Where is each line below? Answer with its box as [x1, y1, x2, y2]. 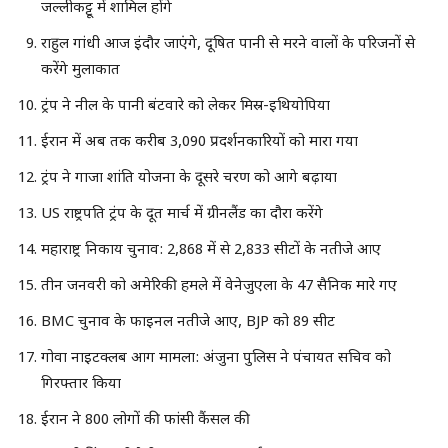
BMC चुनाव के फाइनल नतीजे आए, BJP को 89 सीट [41, 312, 335, 332]
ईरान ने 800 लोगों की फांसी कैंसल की [41, 410, 250, 430]
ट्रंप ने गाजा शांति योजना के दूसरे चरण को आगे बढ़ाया [41, 168, 337, 188]
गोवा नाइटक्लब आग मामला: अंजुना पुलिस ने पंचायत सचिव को [41, 348, 391, 368]
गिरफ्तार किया [41, 374, 121, 394]
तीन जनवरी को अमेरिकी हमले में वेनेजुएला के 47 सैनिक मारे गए [41, 276, 397, 296]
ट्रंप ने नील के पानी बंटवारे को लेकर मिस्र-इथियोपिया [41, 96, 330, 116]
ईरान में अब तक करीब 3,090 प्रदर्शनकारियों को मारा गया [41, 132, 358, 152]
